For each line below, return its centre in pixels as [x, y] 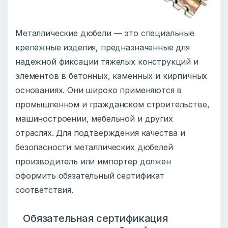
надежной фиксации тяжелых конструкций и [107, 62]
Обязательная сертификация [95, 219]
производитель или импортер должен [93, 162]
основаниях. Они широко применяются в [99, 90]
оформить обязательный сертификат [90, 176]
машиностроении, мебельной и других [94, 119]
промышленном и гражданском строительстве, [112, 105]
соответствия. [44, 190]
